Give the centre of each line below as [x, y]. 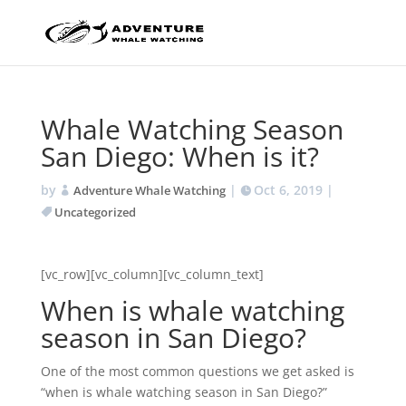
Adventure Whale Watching [149, 190]
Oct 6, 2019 [288, 190]
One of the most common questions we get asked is [197, 371]
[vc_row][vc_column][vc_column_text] [152, 274]
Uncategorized [95, 212]
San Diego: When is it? [179, 156]
